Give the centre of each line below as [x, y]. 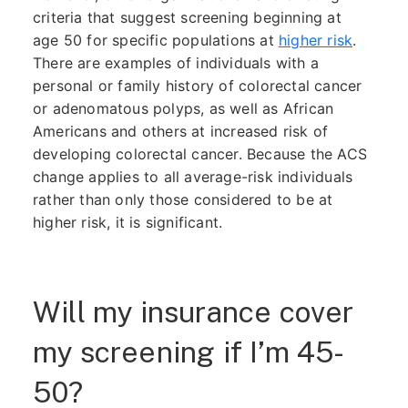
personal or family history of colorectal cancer [197, 86]
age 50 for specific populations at [155, 40]
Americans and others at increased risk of [180, 131]
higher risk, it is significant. [127, 222]
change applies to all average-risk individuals [193, 177]
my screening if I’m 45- [189, 352]
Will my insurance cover [193, 312]
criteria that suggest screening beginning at [187, 17]
